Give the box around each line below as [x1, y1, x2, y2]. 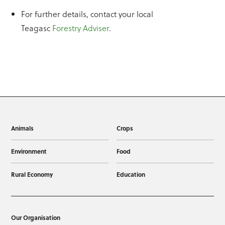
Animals [11, 124, 34, 133]
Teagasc [21, 22, 53, 34]
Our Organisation [11, 213, 61, 222]
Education [116, 170, 145, 179]
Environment [11, 147, 47, 156]
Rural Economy [11, 170, 53, 179]
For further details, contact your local [21, 8, 154, 20]
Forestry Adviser [52, 22, 109, 34]
